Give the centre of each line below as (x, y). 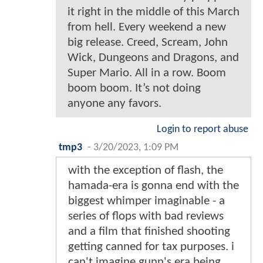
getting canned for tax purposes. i (151, 247)
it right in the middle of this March (154, 12)
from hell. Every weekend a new (147, 28)
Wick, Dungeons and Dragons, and (153, 58)
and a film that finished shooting (149, 232)
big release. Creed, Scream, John (148, 43)
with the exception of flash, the (146, 171)
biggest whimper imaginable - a (146, 201)
